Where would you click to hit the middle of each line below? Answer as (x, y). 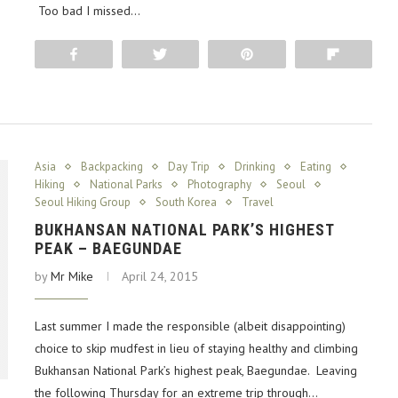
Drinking (255, 167)
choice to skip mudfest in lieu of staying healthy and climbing (196, 349)
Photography (219, 185)
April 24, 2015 (160, 277)
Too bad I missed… (88, 11)
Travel (258, 203)
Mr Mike (72, 277)
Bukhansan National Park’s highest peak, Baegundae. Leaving (196, 371)
